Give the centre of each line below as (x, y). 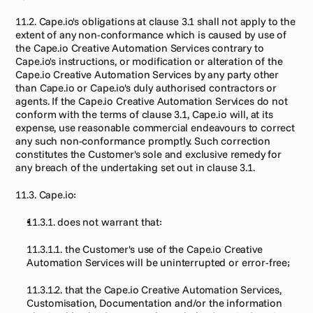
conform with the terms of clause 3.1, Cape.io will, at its (144, 114)
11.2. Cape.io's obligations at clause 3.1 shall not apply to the (155, 21)
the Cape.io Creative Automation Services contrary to (140, 48)
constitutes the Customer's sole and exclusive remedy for (149, 154)
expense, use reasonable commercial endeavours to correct (155, 128)
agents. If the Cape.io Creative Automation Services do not (152, 101)
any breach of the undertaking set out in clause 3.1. (135, 167)
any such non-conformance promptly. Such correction (143, 141)
